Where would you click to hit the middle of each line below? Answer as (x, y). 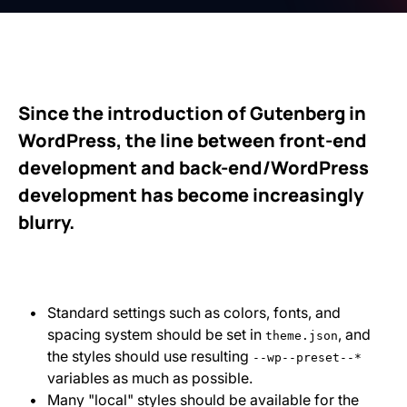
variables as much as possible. (150, 378)
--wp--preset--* (307, 357)
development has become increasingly (191, 195)
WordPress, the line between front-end (193, 140)
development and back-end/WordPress (194, 168)
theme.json (302, 336)
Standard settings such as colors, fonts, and (194, 313)
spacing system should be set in (156, 334)
